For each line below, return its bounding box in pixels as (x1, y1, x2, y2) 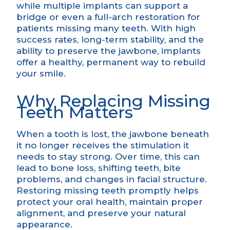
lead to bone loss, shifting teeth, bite (16, 163, 181, 174)
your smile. (16, 68, 66, 79)
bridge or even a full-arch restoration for (16, 12, 200, 23)
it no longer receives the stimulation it (16, 140, 189, 151)
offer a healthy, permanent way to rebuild (16, 57, 205, 68)
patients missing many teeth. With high (16, 23, 196, 34)
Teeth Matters (16, 102, 133, 123)
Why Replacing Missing (16, 91, 210, 111)
